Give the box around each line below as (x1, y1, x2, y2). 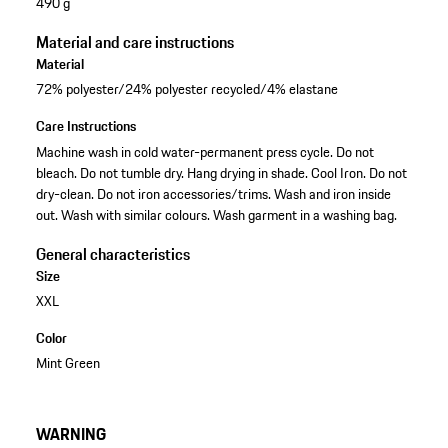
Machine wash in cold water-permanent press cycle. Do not (35, 140, 374, 163)
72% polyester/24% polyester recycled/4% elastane (35, 78, 338, 101)
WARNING (35, 421, 106, 446)
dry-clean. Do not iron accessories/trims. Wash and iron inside (35, 182, 391, 205)
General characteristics (35, 241, 190, 266)
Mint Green (35, 351, 100, 374)
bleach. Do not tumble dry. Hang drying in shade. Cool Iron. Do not (35, 161, 407, 184)
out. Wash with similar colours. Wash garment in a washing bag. (35, 203, 397, 226)
